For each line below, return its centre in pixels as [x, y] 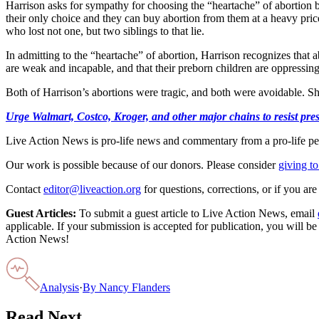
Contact [23, 189]
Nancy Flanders [135, 287]
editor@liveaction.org [92, 189]
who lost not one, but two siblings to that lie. [105, 31]
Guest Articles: [41, 213]
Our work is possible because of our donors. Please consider [141, 164]
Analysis [59, 287]
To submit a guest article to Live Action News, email [195, 213]
